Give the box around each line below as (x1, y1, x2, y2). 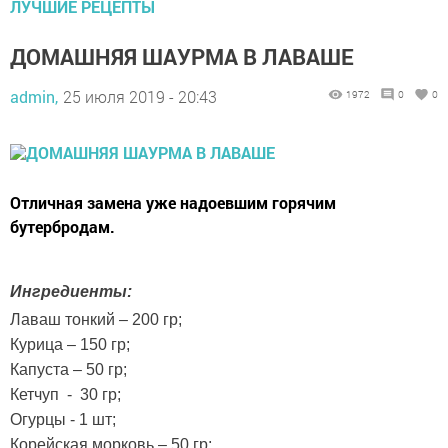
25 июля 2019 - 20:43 (63, 85, 217, 107)
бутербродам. (10, 215, 115, 237)
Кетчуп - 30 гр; (10, 385, 121, 403)
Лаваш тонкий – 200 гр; (10, 310, 182, 328)
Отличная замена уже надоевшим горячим (10, 191, 336, 213)
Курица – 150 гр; (10, 335, 130, 353)
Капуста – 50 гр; (10, 360, 127, 378)
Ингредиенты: (10, 282, 132, 300)
